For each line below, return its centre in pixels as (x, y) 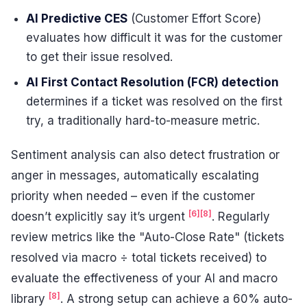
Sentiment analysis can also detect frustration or (145, 155)
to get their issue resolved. (100, 57)
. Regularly (241, 216)
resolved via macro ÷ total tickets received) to (139, 257)
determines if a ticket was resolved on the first (155, 102)
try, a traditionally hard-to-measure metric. (143, 121)
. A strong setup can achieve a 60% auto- (176, 298)
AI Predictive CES (77, 19)
